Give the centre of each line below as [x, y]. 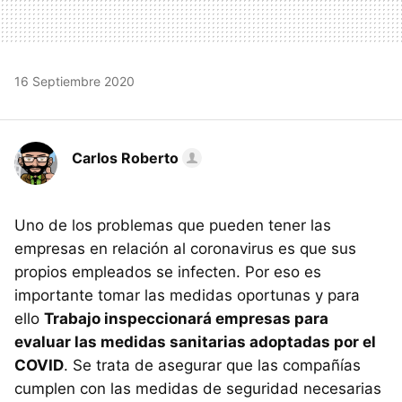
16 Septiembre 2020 [74, 81]
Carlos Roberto [125, 157]
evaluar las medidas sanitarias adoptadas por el [195, 341]
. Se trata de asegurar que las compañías [212, 365]
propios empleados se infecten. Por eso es [168, 271]
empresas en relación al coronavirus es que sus [185, 248]
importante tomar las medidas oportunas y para [187, 295]
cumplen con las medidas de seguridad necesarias [198, 388]
